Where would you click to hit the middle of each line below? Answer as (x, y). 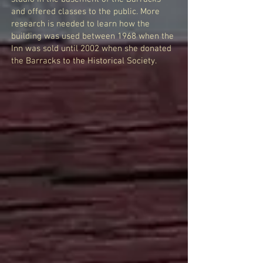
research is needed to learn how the (80, 24)
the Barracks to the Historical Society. (84, 61)
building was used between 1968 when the (92, 36)
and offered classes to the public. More (85, 12)
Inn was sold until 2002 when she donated (91, 49)
